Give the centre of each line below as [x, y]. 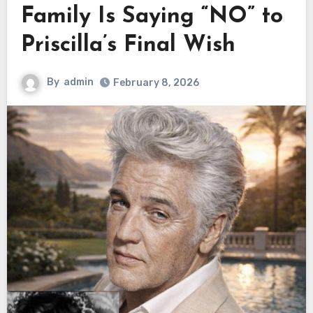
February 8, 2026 [156, 83]
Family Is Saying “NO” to [152, 17]
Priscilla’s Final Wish [128, 46]
